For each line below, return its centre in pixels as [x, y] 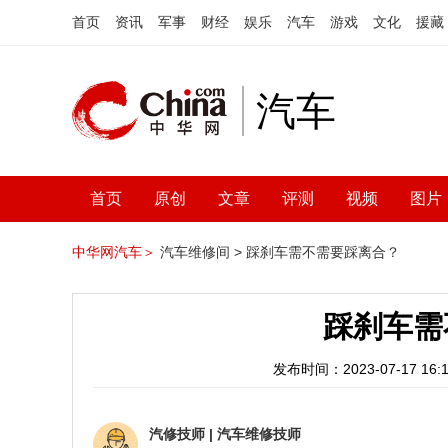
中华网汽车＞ [114, 252]
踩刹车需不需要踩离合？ [323, 252]
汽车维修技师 [259, 434]
